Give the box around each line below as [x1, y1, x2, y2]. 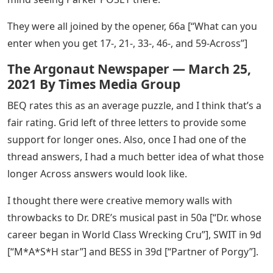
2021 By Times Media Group [7, 75, 180, 93]
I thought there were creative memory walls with [7, 193, 232, 207]
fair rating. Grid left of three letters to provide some [7, 115, 246, 129]
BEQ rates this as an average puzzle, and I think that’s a [7, 98, 261, 112]
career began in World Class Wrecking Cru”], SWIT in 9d [7, 227, 261, 241]
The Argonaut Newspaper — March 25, [7, 60, 251, 77]
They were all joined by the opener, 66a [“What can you [7, 19, 257, 33]
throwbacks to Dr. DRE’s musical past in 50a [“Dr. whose [7, 210, 261, 224]
